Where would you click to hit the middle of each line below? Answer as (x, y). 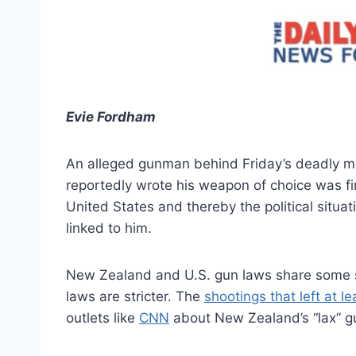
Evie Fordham (111, 116)
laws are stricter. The (135, 296)
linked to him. (109, 228)
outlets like (103, 317)
